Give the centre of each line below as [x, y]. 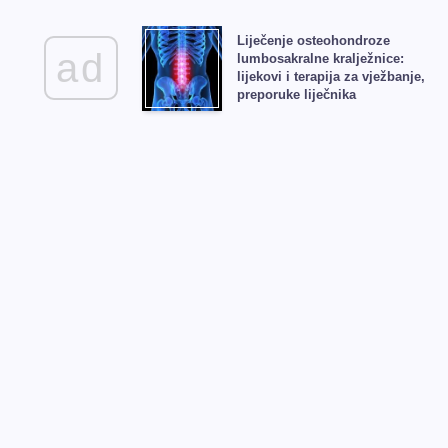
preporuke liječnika [296, 95]
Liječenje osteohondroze [313, 41]
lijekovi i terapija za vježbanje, [330, 77]
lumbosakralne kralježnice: [320, 59]
